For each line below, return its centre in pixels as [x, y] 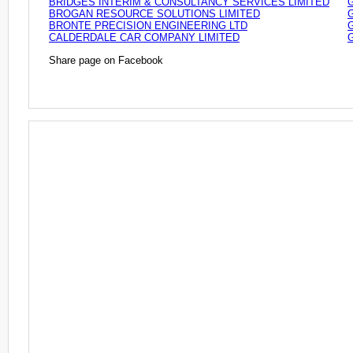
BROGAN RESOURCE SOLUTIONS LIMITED [154, 14]
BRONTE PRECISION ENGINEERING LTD [148, 26]
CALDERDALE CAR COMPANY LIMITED [144, 38]
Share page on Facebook [106, 60]
